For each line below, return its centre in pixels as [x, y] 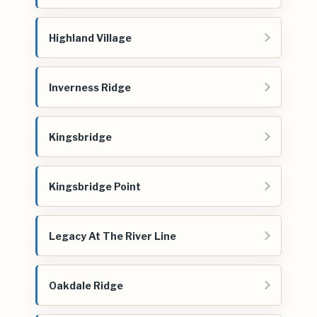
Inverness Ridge [90, 87]
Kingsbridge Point [95, 186]
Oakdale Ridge [86, 285]
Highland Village [90, 38]
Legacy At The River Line [113, 236]
